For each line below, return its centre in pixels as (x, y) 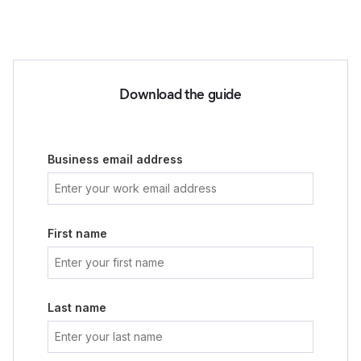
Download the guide (180, 94)
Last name (77, 307)
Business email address (115, 159)
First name (77, 233)
